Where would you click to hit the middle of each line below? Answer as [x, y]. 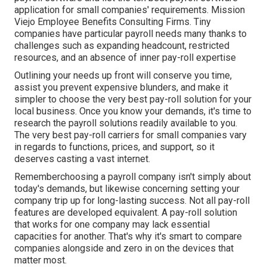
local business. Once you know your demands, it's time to [133, 111]
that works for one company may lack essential [112, 225]
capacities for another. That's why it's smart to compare [128, 237]
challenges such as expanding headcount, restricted [122, 46]
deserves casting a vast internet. [82, 159]
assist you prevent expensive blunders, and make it [121, 88]
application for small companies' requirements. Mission [130, 10]
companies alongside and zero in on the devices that [124, 249]
